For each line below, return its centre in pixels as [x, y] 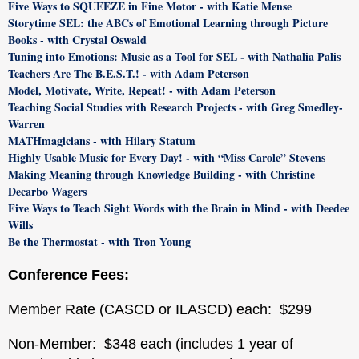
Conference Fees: [71, 275]
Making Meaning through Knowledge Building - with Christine [161, 174]
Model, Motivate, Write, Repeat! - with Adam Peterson [142, 90]
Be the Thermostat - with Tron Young [99, 242]
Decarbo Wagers [47, 191]
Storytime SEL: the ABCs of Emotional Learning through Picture [168, 23]
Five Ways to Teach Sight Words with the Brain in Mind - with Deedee [179, 208]
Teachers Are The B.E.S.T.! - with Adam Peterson [129, 73]
